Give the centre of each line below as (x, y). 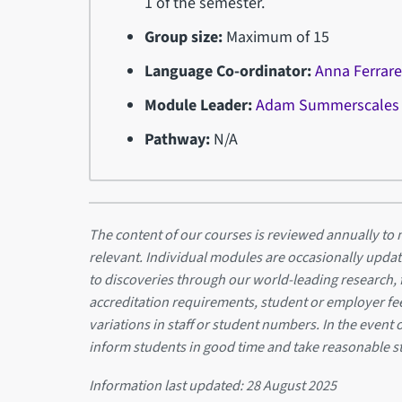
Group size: (184, 37)
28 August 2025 (291, 386)
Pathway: (179, 139)
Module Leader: (201, 105)
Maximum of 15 (276, 37)
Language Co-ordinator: (228, 71)
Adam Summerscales (328, 105)
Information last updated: (167, 386)
